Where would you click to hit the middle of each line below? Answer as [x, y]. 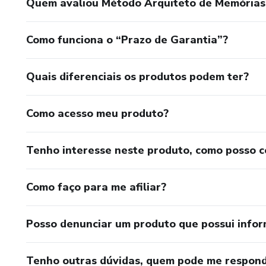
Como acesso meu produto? [97, 113]
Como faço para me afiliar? [96, 187]
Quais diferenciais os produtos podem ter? [137, 77]
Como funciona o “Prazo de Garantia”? [127, 40]
